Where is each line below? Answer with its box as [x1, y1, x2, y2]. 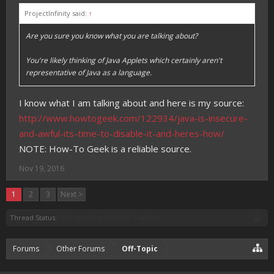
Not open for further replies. [59, 213, 160, 223]
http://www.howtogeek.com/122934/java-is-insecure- [19, 112, 248, 125]
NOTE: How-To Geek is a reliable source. [19, 143, 191, 155]
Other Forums [56, 243, 105, 254]
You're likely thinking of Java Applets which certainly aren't [26, 55, 222, 66]
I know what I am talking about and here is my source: [19, 97, 244, 109]
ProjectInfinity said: [24, 9, 89, 18]
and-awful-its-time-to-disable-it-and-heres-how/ [19, 127, 224, 140]
